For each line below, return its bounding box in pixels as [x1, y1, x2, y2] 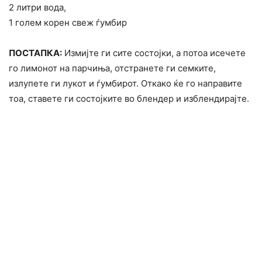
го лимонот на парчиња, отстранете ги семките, [9, 63, 216, 74]
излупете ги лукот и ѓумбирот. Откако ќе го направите [9, 78, 242, 89]
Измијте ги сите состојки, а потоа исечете [62, 47, 246, 59]
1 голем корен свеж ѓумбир [9, 17, 127, 29]
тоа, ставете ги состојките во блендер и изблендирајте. [9, 93, 249, 105]
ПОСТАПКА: [9, 47, 62, 59]
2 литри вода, [9, 2, 66, 13]
